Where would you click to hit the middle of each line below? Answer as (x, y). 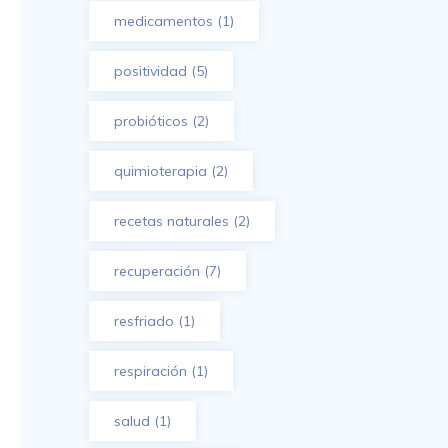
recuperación (156, 271)
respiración (150, 371)
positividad (150, 71)
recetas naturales (171, 221)
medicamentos (163, 21)
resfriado (143, 321)
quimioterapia (160, 171)
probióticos (150, 121)
